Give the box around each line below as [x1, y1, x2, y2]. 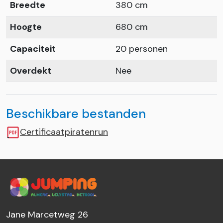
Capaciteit [10, 42, 56, 55]
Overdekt [10, 64, 51, 77]
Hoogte [10, 20, 42, 33]
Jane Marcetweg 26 [6, 208, 88, 221]
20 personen [115, 42, 168, 55]
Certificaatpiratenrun [20, 126, 108, 138]
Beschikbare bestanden [6, 105, 146, 122]
